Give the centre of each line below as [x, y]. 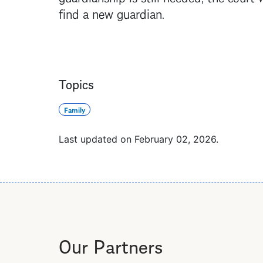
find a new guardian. [111, 12]
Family [74, 109]
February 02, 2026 [175, 139]
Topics [76, 83]
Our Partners [110, 244]
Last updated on [96, 139]
